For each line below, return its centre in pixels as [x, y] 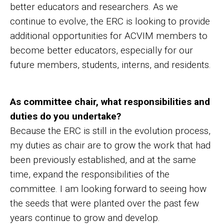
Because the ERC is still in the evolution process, [110, 130]
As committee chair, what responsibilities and [110, 101]
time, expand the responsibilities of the [90, 174]
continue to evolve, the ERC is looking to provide [110, 21]
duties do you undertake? [65, 116]
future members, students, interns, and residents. [110, 64]
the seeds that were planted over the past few [104, 203]
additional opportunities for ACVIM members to [109, 35]
